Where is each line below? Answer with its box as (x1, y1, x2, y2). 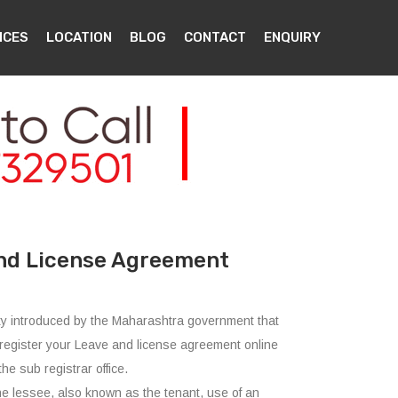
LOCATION (46, 29, 112, 45)
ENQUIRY (264, 29, 321, 45)
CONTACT (184, 29, 246, 45)
